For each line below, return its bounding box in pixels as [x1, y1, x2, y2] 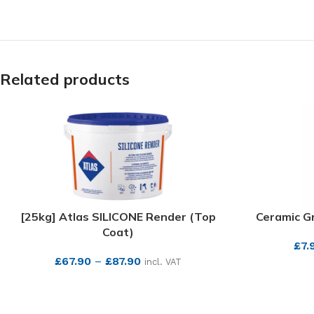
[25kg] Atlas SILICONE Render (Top [20, 210, 216, 224]
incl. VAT [144, 257, 182, 267]
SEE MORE [94, 278, 142, 289]
